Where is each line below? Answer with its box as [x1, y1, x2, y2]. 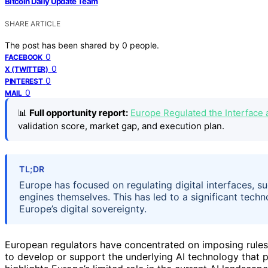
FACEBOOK [5, 52, 42, 62]
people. [130, 39, 159, 50]
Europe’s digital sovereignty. [19, 203, 147, 215]
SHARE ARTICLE [5, 19, 60, 28]
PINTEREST [5, 76, 43, 86]
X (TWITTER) [5, 64, 48, 74]
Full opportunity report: [29, 106, 128, 118]
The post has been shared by [5, 39, 122, 50]
